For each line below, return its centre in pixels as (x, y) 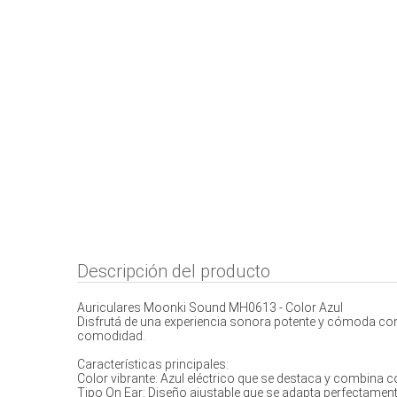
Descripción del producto (174, 271)
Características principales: (153, 364)
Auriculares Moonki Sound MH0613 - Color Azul (210, 307)
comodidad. (111, 336)
